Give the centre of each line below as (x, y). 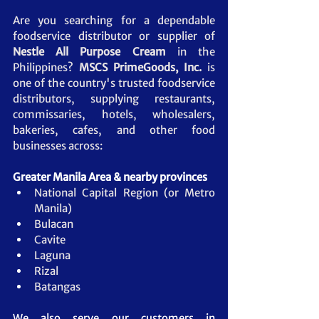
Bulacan (54, 224)
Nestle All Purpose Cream (95, 51)
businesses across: (58, 145)
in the (196, 51)
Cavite (50, 239)
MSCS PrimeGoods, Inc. (140, 67)
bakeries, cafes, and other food (114, 130)
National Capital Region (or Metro (125, 192)
